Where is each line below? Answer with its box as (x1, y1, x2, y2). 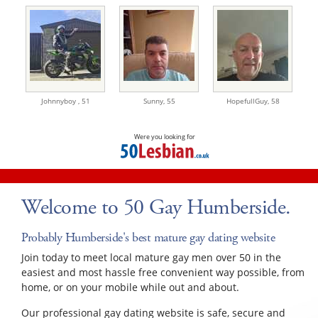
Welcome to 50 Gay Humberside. (21, 193, 291, 221)
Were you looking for (133, 131, 195, 141)
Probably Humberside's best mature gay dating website (21, 229, 275, 246)
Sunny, (143, 95, 167, 106)
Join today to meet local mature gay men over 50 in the (21, 250, 281, 264)
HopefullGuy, (226, 95, 271, 106)
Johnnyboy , (40, 95, 82, 106)
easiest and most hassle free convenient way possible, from (21, 265, 305, 279)
